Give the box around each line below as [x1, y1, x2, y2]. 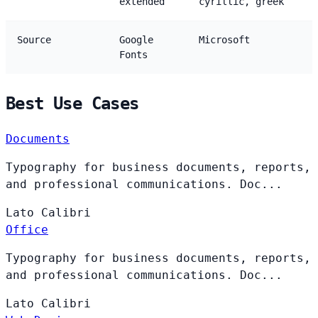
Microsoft [199, 34, 250, 46]
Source [17, 34, 51, 46]
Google [119, 34, 153, 46]
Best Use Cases [6, 94, 139, 114]
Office [6, 222, 48, 236]
